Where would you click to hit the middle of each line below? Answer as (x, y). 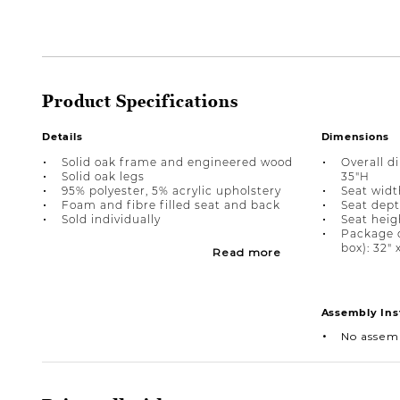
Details (62, 137)
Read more (246, 252)
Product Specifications (140, 102)
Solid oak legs (103, 176)
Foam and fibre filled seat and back (171, 205)
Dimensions (355, 137)
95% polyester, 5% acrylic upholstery (171, 191)
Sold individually (111, 219)
